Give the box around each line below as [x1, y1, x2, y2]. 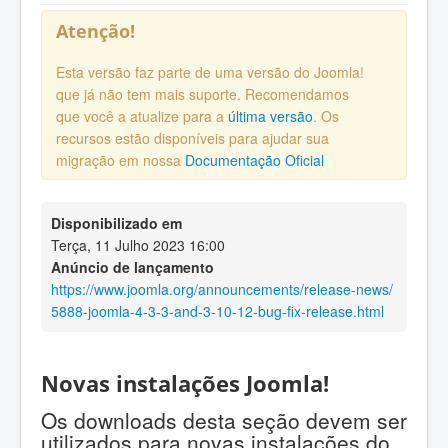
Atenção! [56, 18, 135, 43]
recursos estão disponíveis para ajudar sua [56, 128, 329, 149]
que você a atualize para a [56, 106, 228, 127]
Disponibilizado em [51, 213, 182, 234]
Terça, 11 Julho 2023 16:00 [51, 235, 225, 256]
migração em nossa [56, 150, 185, 171]
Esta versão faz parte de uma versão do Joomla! [56, 62, 364, 83]
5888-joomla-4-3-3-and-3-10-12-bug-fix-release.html [51, 301, 384, 322]
